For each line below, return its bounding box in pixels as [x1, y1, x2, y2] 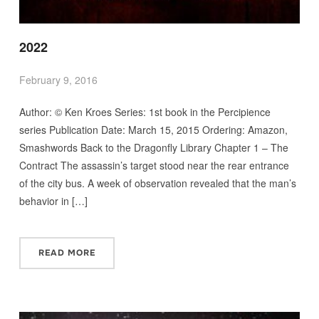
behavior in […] [19, 193, 88, 208]
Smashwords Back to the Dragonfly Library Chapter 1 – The [19, 140, 288, 155]
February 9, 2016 [19, 72, 98, 87]
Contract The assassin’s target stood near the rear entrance [19, 157, 289, 172]
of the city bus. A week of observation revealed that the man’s [19, 175, 296, 190]
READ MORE [38, 246, 95, 258]
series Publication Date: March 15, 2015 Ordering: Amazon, [19, 122, 288, 137]
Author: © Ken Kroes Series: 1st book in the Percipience [19, 104, 271, 119]
